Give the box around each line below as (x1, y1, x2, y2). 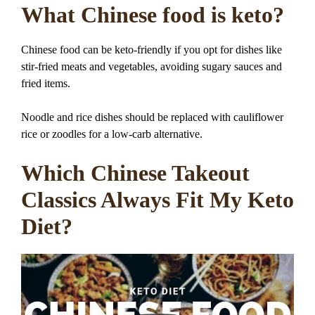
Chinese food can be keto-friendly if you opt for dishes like (21, 44, 282, 56)
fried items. (21, 77, 70, 90)
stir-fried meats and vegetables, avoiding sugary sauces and (21, 60, 282, 73)
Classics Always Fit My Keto (21, 187, 294, 213)
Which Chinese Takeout (21, 160, 250, 186)
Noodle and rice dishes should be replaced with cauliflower (21, 111, 283, 124)
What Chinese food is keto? (21, 2, 284, 28)
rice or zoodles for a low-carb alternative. (21, 128, 202, 141)
